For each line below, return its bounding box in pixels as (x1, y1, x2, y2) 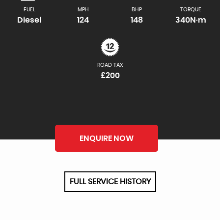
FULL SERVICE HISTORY (69, 178, 151, 186)
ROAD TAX (97, 62, 123, 68)
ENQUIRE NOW (80, 135, 134, 142)
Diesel (17, 16, 42, 24)
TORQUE (180, 7, 201, 12)
